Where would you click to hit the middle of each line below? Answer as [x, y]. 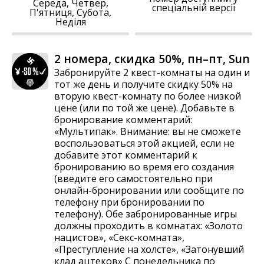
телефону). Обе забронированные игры [146, 214]
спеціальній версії [194, 8]
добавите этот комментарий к [126, 155]
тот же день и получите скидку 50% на [143, 85]
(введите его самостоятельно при [133, 179]
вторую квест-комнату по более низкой [148, 96]
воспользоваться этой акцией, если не [144, 143]
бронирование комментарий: [123, 120]
